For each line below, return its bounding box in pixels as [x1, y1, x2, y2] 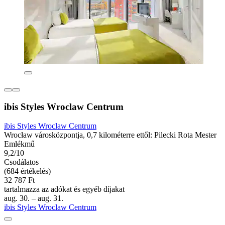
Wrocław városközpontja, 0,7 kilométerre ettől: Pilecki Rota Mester [4, 131, 216, 140]
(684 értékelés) [4, 167, 51, 176]
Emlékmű [4, 140, 35, 149]
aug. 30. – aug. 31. [4, 194, 63, 203]
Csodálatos [4, 158, 39, 167]
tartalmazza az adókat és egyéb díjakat [4, 185, 125, 194]
